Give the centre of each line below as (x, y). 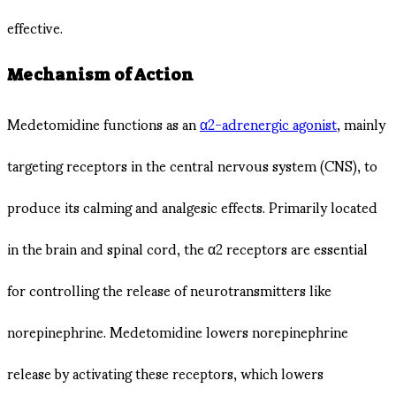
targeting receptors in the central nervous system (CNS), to (192, 164)
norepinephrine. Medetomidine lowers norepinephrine (178, 331)
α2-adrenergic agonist (268, 123)
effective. (35, 27)
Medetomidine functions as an (103, 123)
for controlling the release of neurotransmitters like (169, 289)
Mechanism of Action (100, 75)
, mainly (361, 123)
